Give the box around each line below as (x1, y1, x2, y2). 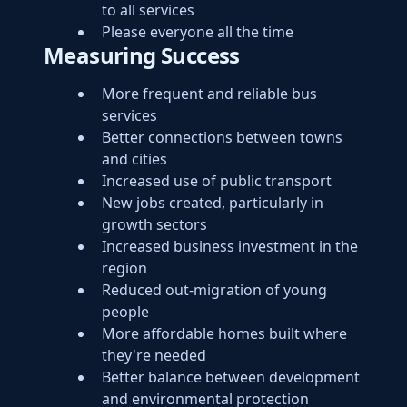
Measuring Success (44, 40, 240, 70)
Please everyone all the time (102, 22, 293, 42)
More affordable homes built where (102, 323, 347, 343)
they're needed (102, 345, 206, 365)
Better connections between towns (102, 127, 342, 147)
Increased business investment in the (102, 236, 358, 256)
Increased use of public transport (102, 171, 332, 191)
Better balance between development (102, 367, 360, 387)
